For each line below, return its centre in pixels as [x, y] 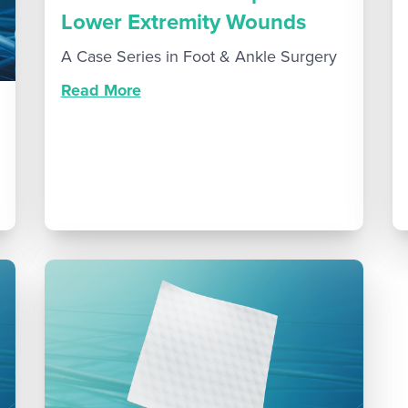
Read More [101, 90]
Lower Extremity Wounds [183, 22]
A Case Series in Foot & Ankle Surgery [199, 56]
